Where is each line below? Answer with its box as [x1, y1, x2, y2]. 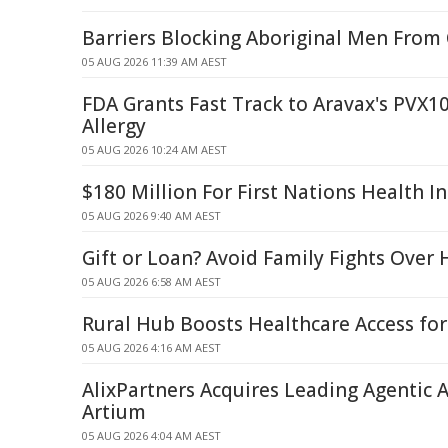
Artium [82, 399, 146, 425]
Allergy [82, 113, 146, 139]
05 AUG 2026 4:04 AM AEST [82, 428, 221, 443]
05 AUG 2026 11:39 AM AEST [82, 54, 227, 69]
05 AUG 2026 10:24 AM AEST [82, 142, 227, 157]
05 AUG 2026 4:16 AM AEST [82, 340, 221, 355]
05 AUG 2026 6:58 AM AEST [82, 274, 221, 289]
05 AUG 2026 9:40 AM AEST [82, 208, 221, 223]
